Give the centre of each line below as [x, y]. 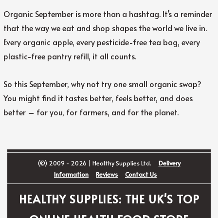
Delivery [169, 163]
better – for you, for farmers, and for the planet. [91, 112]
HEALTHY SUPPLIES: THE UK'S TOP [109, 199]
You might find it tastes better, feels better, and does [98, 98]
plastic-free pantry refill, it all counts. [70, 56]
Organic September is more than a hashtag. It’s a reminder [108, 13]
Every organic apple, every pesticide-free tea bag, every [101, 42]
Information [71, 174]
